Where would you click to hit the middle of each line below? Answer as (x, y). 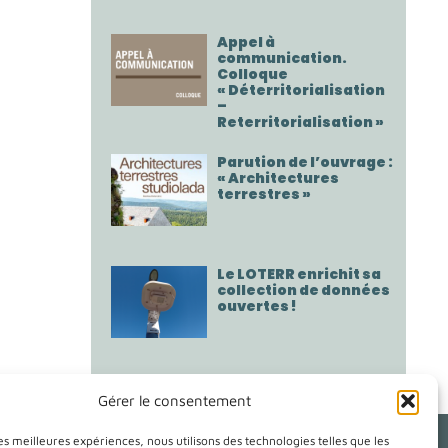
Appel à (246, 42)
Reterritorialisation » (301, 122)
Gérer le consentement (175, 400)
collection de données (304, 290)
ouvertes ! (257, 306)
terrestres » (264, 194)
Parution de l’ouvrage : (305, 162)
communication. (282, 58)
